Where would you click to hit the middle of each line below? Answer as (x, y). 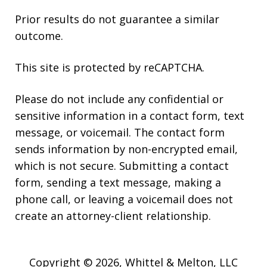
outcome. (39, 35)
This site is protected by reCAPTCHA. (110, 67)
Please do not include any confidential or (119, 99)
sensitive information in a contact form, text (130, 115)
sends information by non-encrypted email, (126, 149)
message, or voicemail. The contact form (120, 132)
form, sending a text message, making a (118, 182)
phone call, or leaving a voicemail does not (124, 199)
